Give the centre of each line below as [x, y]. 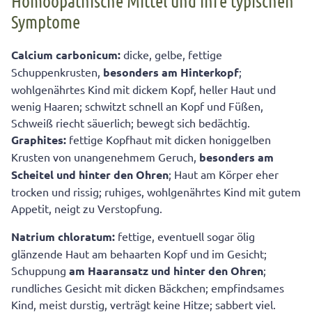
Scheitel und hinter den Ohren [90, 175]
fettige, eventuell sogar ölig [186, 236]
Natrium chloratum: [64, 237]
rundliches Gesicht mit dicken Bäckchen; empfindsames [148, 288]
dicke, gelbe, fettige [173, 55]
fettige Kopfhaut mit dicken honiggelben [170, 140]
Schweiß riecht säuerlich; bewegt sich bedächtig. [131, 123]
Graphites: [40, 140]
